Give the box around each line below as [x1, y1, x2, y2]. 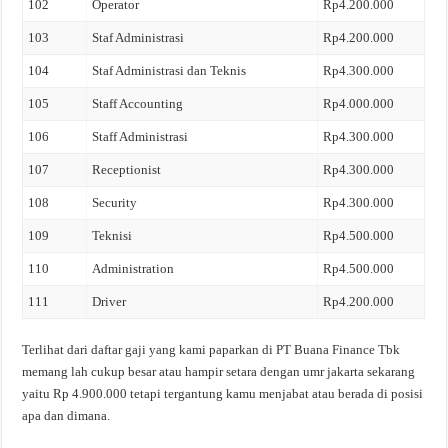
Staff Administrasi [92, 129, 189, 144]
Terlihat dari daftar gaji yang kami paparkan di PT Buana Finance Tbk [22, 341, 401, 357]
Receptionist [92, 162, 162, 177]
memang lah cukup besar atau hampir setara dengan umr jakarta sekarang [22, 363, 416, 379]
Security [92, 195, 138, 210]
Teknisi [92, 228, 133, 243]
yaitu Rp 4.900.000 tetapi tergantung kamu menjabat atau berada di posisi [22, 385, 424, 401]
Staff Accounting [92, 96, 184, 111]
